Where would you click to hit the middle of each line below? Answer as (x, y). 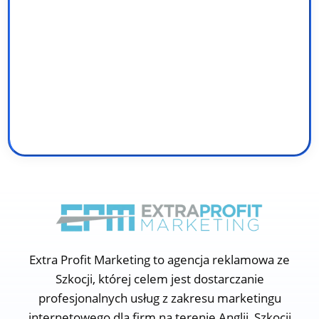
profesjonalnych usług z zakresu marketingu (159, 298)
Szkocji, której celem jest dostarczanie (159, 279)
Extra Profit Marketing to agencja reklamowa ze (159, 260)
